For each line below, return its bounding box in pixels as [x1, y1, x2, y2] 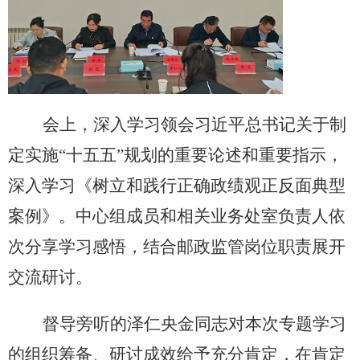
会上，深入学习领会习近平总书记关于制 [42, 114, 346, 134]
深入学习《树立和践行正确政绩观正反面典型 [7, 175, 346, 195]
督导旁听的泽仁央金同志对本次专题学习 [42, 313, 346, 333]
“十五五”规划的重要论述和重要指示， [58, 145, 343, 165]
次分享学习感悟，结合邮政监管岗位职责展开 [7, 236, 346, 256]
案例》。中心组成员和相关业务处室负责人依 [7, 206, 346, 226]
